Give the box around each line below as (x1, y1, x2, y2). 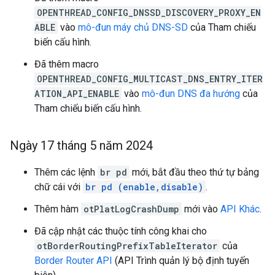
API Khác (220, 203, 260, 215)
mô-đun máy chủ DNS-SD (78, 21, 188, 33)
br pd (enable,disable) (85, 181, 203, 193)
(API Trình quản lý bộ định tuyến (112, 255, 249, 266)
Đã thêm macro (34, 58, 99, 70)
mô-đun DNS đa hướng (142, 88, 240, 99)
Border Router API (34, 255, 112, 266)
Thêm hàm (34, 203, 81, 215)
